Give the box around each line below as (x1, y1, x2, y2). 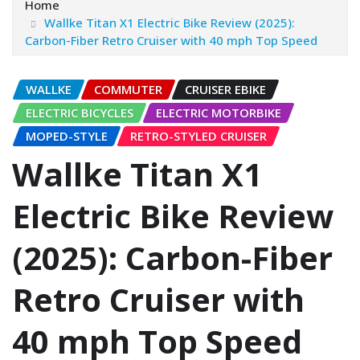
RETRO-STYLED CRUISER (130, 127, 267, 144)
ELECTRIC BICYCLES (26, 104, 133, 121)
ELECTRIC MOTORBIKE (156, 104, 281, 121)
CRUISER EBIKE (185, 80, 266, 97)
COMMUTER (94, 80, 162, 97)
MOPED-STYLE (26, 127, 108, 144)
